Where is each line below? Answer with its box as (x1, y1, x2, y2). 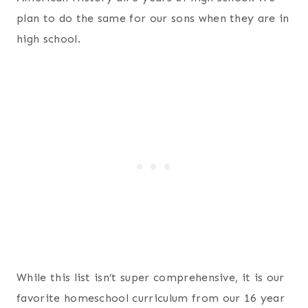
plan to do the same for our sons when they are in (16, 12, 289, 25)
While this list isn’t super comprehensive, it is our (16, 271, 285, 285)
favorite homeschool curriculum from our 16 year (16, 291, 285, 305)
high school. (16, 32, 80, 46)
